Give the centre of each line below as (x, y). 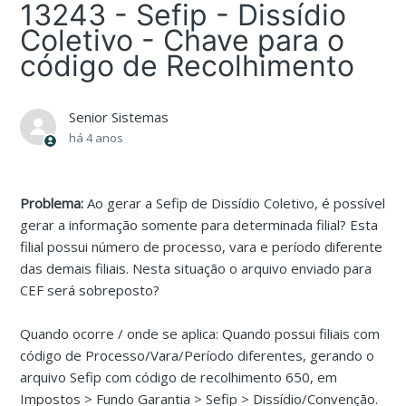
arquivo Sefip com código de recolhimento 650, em (179, 377)
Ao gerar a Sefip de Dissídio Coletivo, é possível (237, 203)
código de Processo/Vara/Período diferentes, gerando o (198, 356)
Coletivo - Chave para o (183, 40)
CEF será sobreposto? (90, 290)
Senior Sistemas (119, 117)
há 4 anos (97, 138)
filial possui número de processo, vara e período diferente (202, 247)
